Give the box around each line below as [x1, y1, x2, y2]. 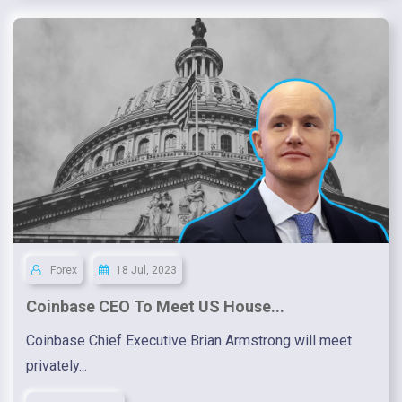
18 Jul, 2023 [116, 264, 177, 277]
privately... [26, 357, 87, 375]
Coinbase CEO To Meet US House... [26, 297, 284, 317]
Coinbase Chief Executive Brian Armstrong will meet [26, 332, 352, 350]
